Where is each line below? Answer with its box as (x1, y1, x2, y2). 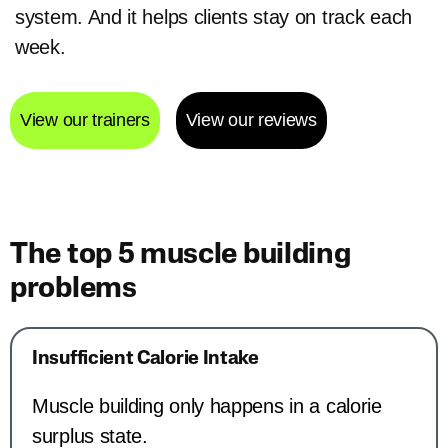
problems (10, 275, 137, 305)
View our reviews (185, 110, 317, 131)
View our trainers (20, 110, 150, 131)
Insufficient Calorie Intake (32, 350, 259, 370)
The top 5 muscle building (10, 241, 351, 271)
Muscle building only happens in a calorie (32, 395, 392, 418)
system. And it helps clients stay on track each (15, 6, 412, 29)
